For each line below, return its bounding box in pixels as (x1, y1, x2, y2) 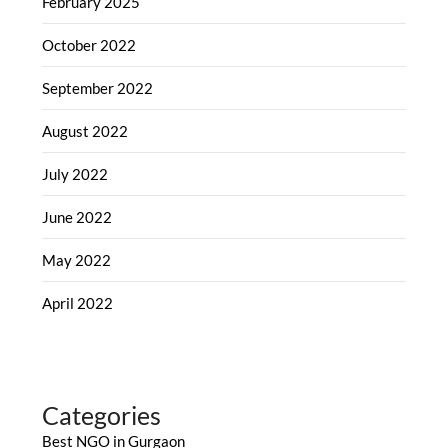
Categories (42, 399, 162, 430)
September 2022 (42, 78, 154, 97)
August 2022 (42, 121, 129, 140)
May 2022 (42, 250, 112, 269)
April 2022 (42, 293, 114, 312)
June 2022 (42, 207, 113, 226)
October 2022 (42, 35, 137, 54)
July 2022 (42, 164, 109, 183)
